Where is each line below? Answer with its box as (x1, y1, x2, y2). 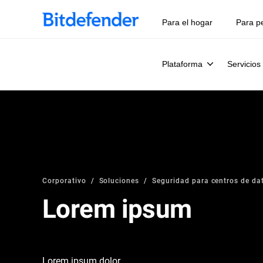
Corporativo (42, 176, 86, 185)
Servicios (227, 59, 261, 69)
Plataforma (162, 59, 203, 69)
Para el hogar (162, 18, 213, 27)
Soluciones (99, 176, 140, 185)
